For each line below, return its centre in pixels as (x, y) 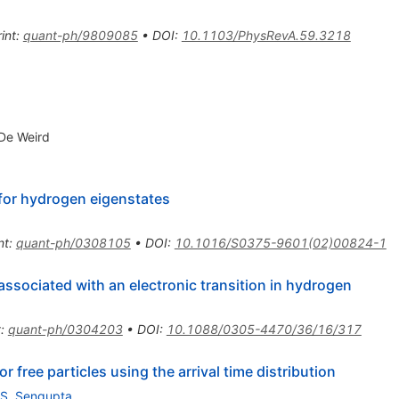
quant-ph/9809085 (80, 36)
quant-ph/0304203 (65, 330)
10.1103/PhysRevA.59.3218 (266, 36)
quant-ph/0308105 (73, 243)
